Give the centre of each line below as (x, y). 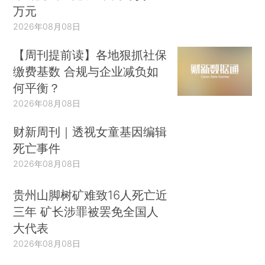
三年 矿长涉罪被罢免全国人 (86, 212)
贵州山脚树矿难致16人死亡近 (91, 195)
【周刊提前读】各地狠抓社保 (90, 54)
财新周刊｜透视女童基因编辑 (90, 131)
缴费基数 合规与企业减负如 (86, 71)
